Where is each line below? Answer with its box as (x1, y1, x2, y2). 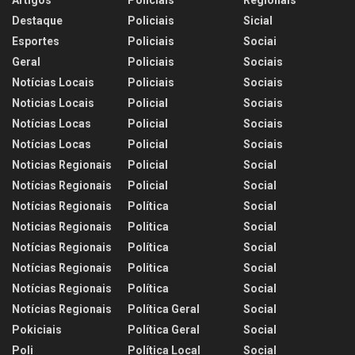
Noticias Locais (12, 97, 94, 109)
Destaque (12, 14, 63, 27)
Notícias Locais (12, 76, 94, 89)
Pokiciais (12, 323, 62, 336)
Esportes (12, 35, 59, 48)
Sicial (243, 14, 273, 27)
